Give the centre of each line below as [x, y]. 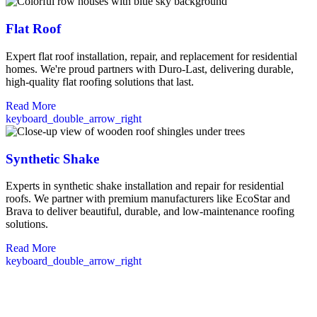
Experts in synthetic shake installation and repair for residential [145, 186]
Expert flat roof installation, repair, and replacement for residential [151, 56]
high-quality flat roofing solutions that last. [100, 81]
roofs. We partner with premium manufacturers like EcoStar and [148, 199]
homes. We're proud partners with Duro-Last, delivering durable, [150, 69]
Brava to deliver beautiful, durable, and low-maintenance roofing [150, 212]
